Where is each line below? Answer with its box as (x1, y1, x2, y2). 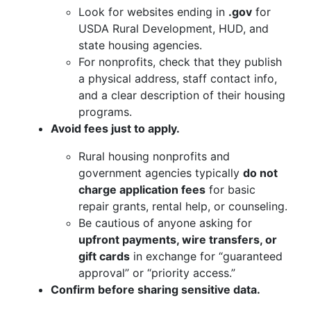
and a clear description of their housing (78, 88, 285, 102)
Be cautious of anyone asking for (78, 216, 252, 230)
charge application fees (78, 183, 205, 196)
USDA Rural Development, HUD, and (78, 22, 269, 35)
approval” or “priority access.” (78, 266, 235, 280)
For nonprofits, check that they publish (78, 55, 282, 69)
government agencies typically (78, 166, 243, 180)
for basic (205, 183, 255, 196)
